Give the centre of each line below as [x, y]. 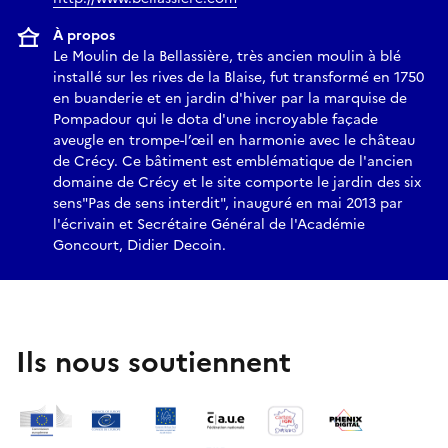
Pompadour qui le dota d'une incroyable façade [215, 119]
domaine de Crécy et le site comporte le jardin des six [237, 182]
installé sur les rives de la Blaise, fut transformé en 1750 [238, 77]
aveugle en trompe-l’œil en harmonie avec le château [234, 140]
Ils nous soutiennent [153, 361]
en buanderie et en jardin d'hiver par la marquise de [230, 98]
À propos [84, 35]
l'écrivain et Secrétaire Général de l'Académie [209, 224]
